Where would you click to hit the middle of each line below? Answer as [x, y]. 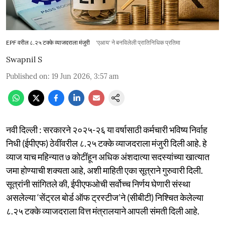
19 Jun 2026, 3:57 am [85, 76]
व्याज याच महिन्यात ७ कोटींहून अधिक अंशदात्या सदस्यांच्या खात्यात [108, 156]
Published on [27, 76]
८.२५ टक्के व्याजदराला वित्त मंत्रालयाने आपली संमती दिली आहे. [103, 211]
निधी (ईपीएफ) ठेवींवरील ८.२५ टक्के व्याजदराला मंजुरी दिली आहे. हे [106, 143]
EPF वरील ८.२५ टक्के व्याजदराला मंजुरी [48, 42]
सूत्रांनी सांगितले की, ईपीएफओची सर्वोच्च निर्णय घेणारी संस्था [98, 184]
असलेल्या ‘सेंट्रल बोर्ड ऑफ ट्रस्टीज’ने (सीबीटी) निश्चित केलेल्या [105, 197]
